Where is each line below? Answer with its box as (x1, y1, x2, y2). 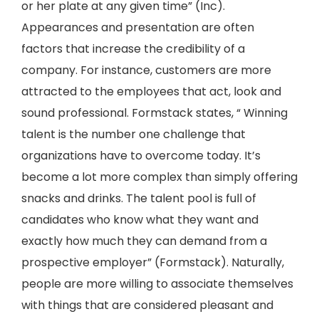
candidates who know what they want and (21, 211, 258, 228)
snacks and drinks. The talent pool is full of (21, 190, 256, 206)
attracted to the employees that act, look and (21, 83, 281, 100)
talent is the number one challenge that (21, 126, 246, 142)
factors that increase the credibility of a (21, 41, 245, 57)
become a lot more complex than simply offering (21, 169, 298, 185)
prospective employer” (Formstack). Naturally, (21, 254, 284, 271)
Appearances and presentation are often (21, 19, 254, 36)
